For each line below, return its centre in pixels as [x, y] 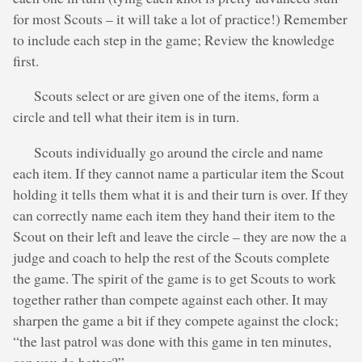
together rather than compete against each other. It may [170, 299]
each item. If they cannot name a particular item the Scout [179, 173]
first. [26, 60]
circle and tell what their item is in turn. [126, 117]
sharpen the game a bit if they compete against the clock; [176, 320]
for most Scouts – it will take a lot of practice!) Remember [180, 18]
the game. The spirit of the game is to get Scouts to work [175, 278]
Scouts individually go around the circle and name [179, 152]
